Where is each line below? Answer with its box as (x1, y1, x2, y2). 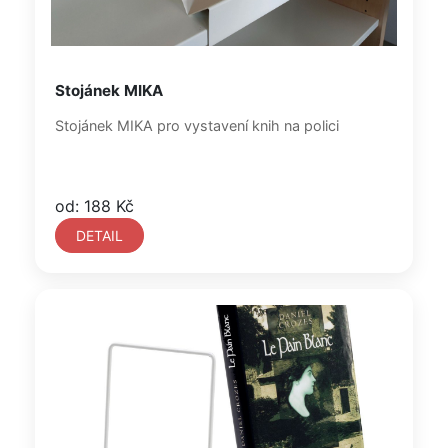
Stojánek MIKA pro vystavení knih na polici (55, 117, 339, 134)
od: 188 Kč (55, 196, 134, 216)
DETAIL (76, 227, 123, 244)
